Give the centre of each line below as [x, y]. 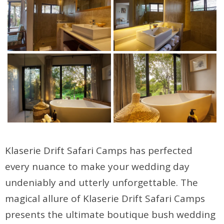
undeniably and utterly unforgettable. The [101, 183]
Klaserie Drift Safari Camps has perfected [99, 151]
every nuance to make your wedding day [97, 167]
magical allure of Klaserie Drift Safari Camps [105, 199]
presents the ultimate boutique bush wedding [110, 215]
